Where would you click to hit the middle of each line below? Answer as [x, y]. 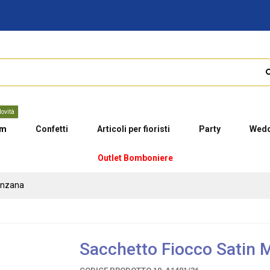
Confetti [52, 129]
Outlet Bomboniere [135, 158]
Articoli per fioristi [133, 129]
